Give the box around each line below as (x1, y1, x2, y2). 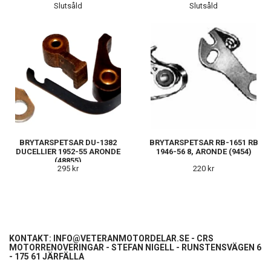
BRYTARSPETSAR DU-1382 (19, 137, 117, 147)
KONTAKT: (9, 233, 53, 243)
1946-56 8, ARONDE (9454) (155, 146, 252, 156)
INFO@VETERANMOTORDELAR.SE (53, 233, 189, 243)
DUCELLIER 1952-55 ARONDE (16, 146, 120, 156)
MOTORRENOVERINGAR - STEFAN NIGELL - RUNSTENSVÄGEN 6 (9, 242, 261, 252)
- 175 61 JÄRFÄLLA (9, 251, 84, 261)
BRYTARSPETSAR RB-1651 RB (149, 137, 258, 147)
